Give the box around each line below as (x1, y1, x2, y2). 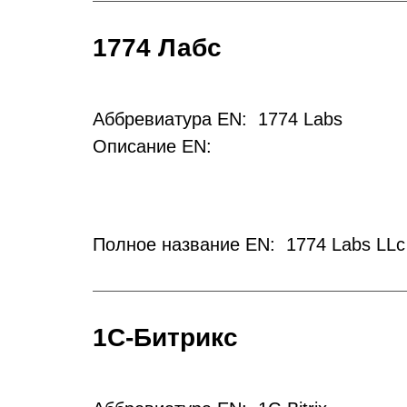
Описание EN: (93, 136, 217, 156)
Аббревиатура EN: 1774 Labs (93, 109, 342, 129)
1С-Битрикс (93, 323, 238, 352)
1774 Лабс (93, 34, 222, 62)
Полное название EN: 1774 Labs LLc (93, 234, 405, 254)
